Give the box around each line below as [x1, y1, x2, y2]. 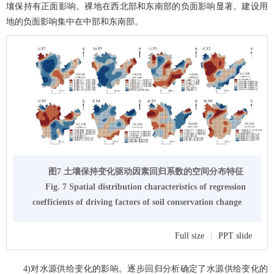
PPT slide [218, 231, 252, 241]
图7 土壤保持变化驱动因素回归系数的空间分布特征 [48, 167, 243, 177]
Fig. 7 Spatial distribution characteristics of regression [45, 182, 246, 192]
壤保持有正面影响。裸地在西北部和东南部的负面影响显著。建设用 [6, 2, 268, 11]
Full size [175, 231, 204, 241]
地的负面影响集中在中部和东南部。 [6, 17, 143, 26]
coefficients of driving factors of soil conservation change [32, 198, 242, 207]
